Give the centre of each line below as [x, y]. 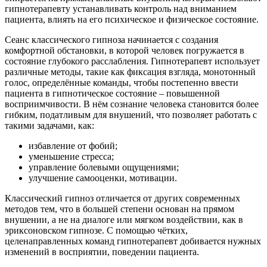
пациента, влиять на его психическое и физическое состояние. [132, 19]
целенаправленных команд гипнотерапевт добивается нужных [133, 241]
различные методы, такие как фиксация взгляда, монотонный [130, 72]
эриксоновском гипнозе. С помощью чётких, [96, 230]
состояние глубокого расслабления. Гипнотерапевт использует [132, 61]
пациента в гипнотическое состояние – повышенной [112, 93]
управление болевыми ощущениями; [104, 167]
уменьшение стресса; [71, 156]
